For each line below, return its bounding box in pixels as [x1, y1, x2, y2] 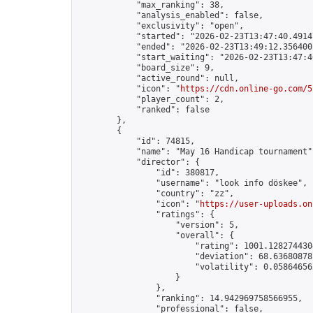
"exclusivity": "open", [78, 21, 244, 31]
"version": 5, [78, 220, 239, 230]
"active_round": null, [78, 73, 239, 83]
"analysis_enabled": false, [78, 10, 263, 20]
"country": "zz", [78, 189, 234, 198]
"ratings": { [78, 210, 214, 219]
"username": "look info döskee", [78, 178, 307, 188]
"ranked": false [78, 105, 210, 115]
